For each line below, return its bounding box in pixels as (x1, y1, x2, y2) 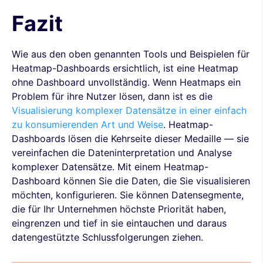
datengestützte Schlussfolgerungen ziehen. (12, 231, 203, 244)
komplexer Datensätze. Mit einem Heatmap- (12, 161, 208, 173)
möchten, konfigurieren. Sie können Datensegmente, (12, 189, 244, 201)
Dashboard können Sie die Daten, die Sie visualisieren (12, 175, 250, 187)
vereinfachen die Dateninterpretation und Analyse (12, 147, 232, 159)
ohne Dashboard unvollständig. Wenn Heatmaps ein (12, 76, 241, 89)
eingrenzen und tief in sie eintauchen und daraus (12, 217, 227, 230)
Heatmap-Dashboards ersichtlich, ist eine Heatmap (12, 62, 238, 75)
